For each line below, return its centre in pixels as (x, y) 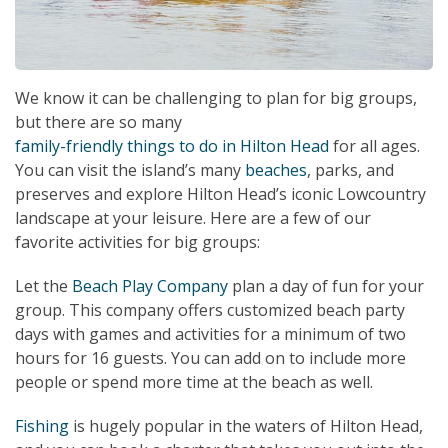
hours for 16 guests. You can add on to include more (210, 357)
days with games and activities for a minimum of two (210, 333)
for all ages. (374, 145)
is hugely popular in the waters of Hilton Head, (246, 425)
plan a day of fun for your (326, 285)
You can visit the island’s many (130, 169)
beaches (276, 169)
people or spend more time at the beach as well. (194, 381)
